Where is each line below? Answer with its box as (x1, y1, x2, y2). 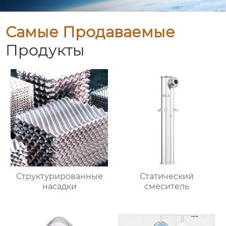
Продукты (6, 40, 85, 60)
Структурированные (16, 171, 103, 181)
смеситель (144, 181, 189, 191)
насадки (42, 181, 77, 191)
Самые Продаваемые (6, 22, 176, 41)
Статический (139, 171, 194, 181)
